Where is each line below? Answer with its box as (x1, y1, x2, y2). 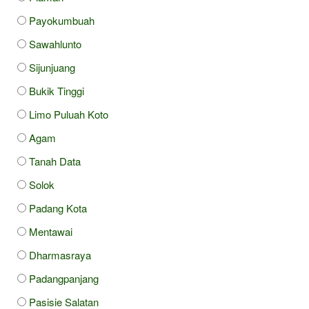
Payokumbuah (29, 12, 94, 28)
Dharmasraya (29, 247, 91, 262)
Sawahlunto (29, 36, 81, 51)
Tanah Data (29, 153, 81, 168)
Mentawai (29, 223, 72, 239)
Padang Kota (29, 200, 87, 215)
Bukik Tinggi (29, 83, 84, 98)
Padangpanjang (29, 270, 99, 286)
